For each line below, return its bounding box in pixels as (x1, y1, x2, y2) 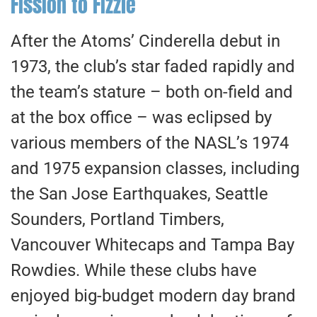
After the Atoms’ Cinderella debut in (11, 30, 280, 51)
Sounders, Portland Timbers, (11, 209, 224, 229)
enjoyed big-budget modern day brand (11, 285, 296, 306)
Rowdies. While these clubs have (11, 260, 257, 280)
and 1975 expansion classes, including (11, 158, 299, 178)
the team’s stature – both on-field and (11, 81, 293, 102)
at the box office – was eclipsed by (11, 107, 272, 127)
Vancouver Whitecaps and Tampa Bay (11, 234, 294, 255)
